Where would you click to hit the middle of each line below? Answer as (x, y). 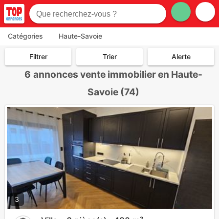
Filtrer (38, 57)
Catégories (25, 36)
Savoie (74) (113, 92)
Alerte (181, 57)
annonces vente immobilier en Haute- (118, 75)
